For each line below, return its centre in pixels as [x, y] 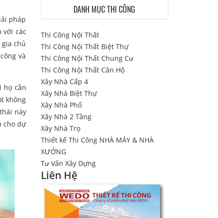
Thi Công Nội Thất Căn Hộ [82, 70]
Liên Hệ [59, 175]
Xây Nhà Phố [61, 105]
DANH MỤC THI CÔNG [105, 9]
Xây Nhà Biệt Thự [69, 93]
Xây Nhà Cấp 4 [64, 82]
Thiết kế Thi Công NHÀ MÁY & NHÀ [97, 140]
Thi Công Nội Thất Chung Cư [87, 58]
